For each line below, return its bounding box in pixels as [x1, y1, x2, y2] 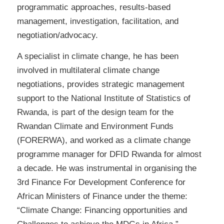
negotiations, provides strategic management [16, 79, 184, 89]
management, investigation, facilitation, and [16, 16, 178, 26]
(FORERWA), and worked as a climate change [16, 135, 190, 145]
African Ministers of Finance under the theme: [16, 191, 187, 201]
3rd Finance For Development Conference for [16, 177, 185, 187]
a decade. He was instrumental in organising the [16, 163, 196, 173]
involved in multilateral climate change [16, 65, 159, 75]
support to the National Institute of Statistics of [16, 93, 190, 103]
